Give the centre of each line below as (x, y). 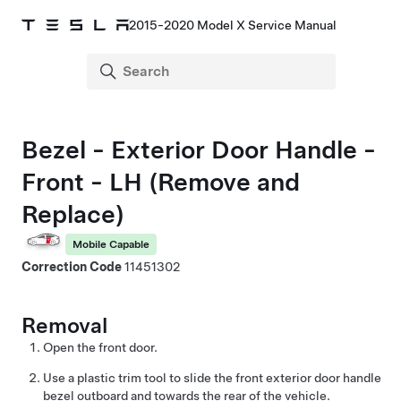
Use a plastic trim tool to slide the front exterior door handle (212, 378)
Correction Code (73, 267)
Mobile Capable (111, 244)
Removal (64, 325)
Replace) (73, 214)
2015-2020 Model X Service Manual (233, 25)
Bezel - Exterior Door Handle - (199, 149)
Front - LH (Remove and (161, 182)
